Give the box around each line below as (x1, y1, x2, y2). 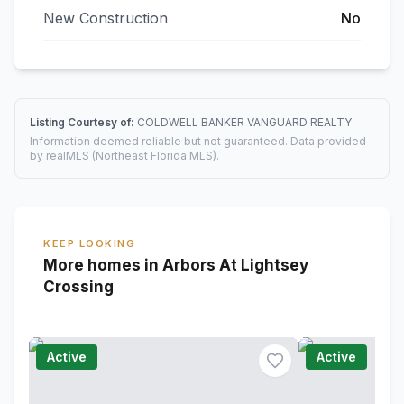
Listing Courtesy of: (30, 115, 137, 129)
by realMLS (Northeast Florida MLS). (30, 149, 219, 162)
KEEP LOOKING (43, 237, 136, 250)
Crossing (43, 278, 114, 296)
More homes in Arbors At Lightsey (43, 256, 308, 274)
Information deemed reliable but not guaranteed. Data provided (30, 134, 366, 148)
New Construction (43, 9, 168, 27)
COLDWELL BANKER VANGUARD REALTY (137, 115, 352, 129)
